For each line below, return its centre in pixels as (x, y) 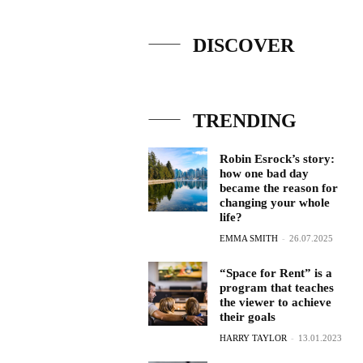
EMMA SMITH (248, 238)
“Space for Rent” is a (275, 273)
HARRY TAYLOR (253, 338)
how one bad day (264, 173)
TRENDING (245, 121)
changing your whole (274, 203)
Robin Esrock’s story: (277, 159)
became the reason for (278, 188)
